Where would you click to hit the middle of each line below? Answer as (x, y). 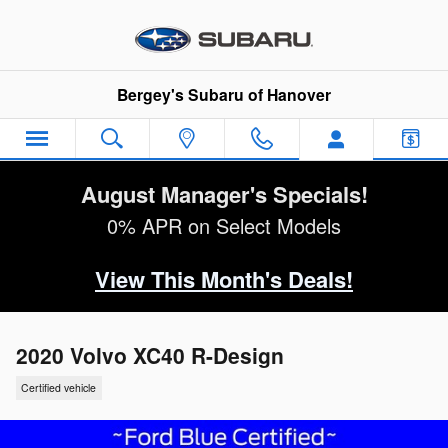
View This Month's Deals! (224, 279)
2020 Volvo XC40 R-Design (150, 355)
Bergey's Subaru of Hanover (224, 94)
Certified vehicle (59, 388)
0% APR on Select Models (224, 225)
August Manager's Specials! (224, 194)
